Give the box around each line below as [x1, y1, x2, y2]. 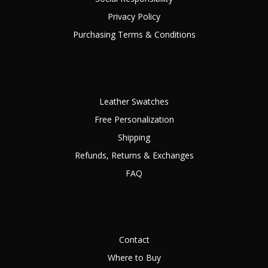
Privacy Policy [108, 11, 160, 23]
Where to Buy [107, 252, 161, 264]
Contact [118, 234, 150, 246]
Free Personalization [94, 113, 174, 125]
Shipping [118, 131, 150, 143]
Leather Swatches [99, 95, 169, 107]
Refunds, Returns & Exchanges [74, 149, 194, 161]
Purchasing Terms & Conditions [72, 29, 196, 41]
